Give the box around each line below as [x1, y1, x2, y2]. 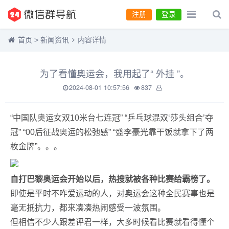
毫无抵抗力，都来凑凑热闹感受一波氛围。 [10, 203, 166, 212]
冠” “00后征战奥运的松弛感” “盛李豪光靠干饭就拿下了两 [10, 128, 214, 136]
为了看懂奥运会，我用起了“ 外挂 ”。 [40, 66, 189, 80]
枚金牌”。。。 [10, 142, 62, 151]
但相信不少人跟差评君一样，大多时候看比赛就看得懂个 [10, 218, 215, 226]
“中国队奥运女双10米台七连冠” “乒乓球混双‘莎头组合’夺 [10, 113, 213, 122]
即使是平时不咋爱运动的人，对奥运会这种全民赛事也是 [10, 189, 215, 198]
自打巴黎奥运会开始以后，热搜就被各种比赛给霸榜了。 [10, 175, 215, 184]
